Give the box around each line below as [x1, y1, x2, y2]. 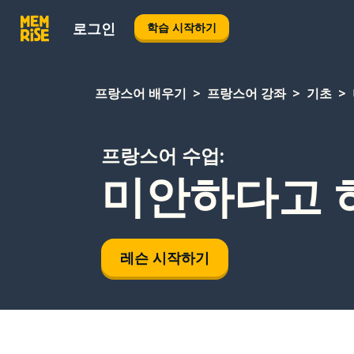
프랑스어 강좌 [207, 85, 286, 102]
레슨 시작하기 [120, 247, 209, 267]
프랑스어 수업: [101, 142, 224, 168]
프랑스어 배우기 [95, 85, 186, 102]
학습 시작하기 [147, 19, 217, 35]
